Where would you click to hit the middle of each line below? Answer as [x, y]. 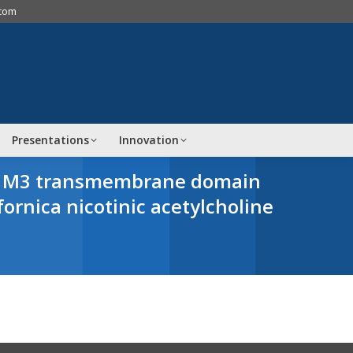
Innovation [149, 140]
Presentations [50, 140]
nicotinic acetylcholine [167, 206]
